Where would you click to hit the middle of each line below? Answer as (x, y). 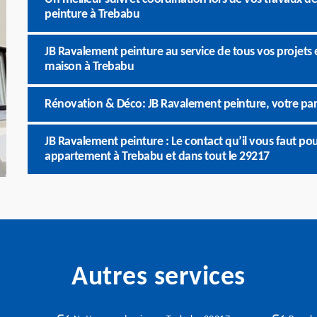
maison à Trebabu (89, 67)
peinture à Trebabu (92, 15)
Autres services (158, 278)
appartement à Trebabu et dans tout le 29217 (157, 157)
